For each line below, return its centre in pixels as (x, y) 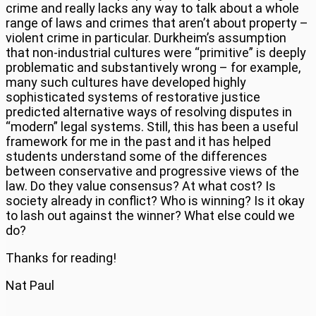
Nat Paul (30, 285)
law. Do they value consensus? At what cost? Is (141, 186)
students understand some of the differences (136, 156)
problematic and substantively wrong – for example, (153, 67)
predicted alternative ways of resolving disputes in (149, 111)
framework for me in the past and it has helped (138, 141)
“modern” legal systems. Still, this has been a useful (152, 126)
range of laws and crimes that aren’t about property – (157, 23)
